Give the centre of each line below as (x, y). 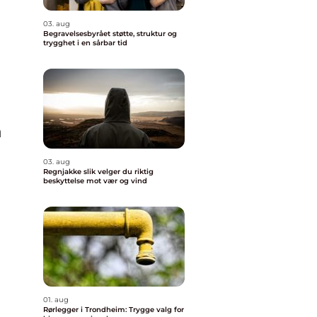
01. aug (56, 300)
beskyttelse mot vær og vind (95, 181)
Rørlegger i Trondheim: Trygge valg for (114, 310)
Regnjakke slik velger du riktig (63, 172)
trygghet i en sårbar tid (85, 43)
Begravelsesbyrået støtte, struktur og (78, 34)
